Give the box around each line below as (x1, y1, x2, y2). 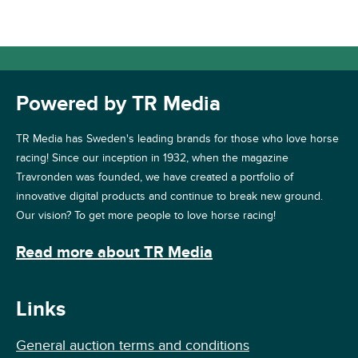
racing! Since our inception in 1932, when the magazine (16, 150, 288, 165)
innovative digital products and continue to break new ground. (16, 189, 323, 203)
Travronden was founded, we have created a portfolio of (16, 169, 293, 184)
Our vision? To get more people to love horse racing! (16, 208, 276, 222)
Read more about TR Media (16, 243, 213, 263)
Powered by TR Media (16, 91, 221, 117)
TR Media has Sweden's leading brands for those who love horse (16, 131, 339, 145)
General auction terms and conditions (16, 336, 249, 354)
